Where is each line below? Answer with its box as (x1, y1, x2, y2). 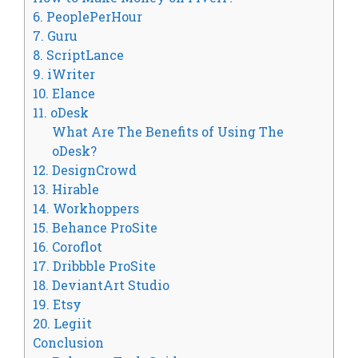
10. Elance (33, 85, 95, 102)
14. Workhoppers (33, 200, 139, 217)
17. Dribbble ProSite (33, 257, 156, 275)
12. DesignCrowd (33, 161, 137, 179)
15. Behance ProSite (33, 219, 157, 237)
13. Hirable (33, 181, 99, 198)
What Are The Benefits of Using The (52, 123, 284, 141)
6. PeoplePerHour (33, 8, 142, 26)
